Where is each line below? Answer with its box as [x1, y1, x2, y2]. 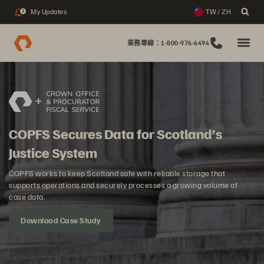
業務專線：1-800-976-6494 [127, 39, 209, 47]
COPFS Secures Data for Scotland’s [9, 124, 222, 142]
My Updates [31, 7, 67, 16]
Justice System [9, 143, 97, 161]
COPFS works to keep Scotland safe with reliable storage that [9, 168, 225, 178]
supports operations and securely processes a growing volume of [9, 180, 237, 190]
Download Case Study [21, 215, 101, 225]
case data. [9, 192, 45, 202]
